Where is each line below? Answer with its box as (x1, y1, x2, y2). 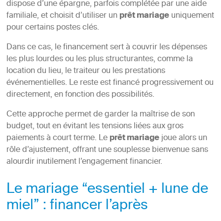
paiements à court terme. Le (6, 131, 110, 146)
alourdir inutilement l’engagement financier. (6, 155, 162, 169)
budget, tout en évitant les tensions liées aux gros (6, 119, 184, 134)
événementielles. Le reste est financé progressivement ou (6, 76, 214, 90)
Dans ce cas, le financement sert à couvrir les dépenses (6, 40, 207, 55)
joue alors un (159, 131, 207, 146)
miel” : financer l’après (6, 194, 148, 219)
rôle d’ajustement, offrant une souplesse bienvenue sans (6, 143, 208, 157)
